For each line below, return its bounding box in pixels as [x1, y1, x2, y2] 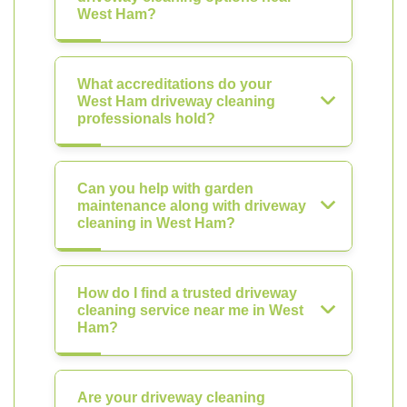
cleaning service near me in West [77, 303, 303, 318]
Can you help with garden [77, 181, 253, 196]
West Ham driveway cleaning [77, 94, 275, 109]
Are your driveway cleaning [77, 390, 265, 405]
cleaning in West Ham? [77, 215, 235, 231]
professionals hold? [77, 111, 215, 126]
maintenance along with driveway [77, 198, 306, 213]
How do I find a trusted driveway [77, 285, 297, 301]
